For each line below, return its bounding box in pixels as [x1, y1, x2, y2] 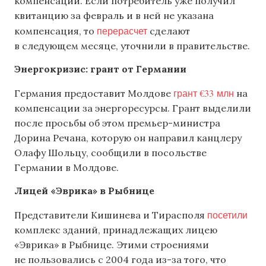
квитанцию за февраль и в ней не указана [14, 9, 214, 21]
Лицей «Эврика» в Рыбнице [14, 185, 154, 197]
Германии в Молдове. [14, 161, 119, 173]
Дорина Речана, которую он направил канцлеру [14, 131, 242, 144]
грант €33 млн [173, 86, 234, 99]
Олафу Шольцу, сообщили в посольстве [14, 146, 207, 159]
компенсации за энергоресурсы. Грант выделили [14, 102, 251, 114]
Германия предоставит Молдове [14, 87, 173, 99]
